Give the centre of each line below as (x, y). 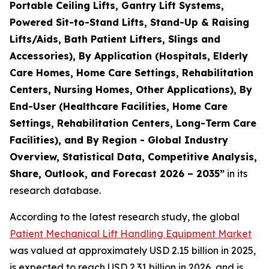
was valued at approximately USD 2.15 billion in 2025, (133, 250)
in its (236, 174)
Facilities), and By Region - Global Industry (119, 140)
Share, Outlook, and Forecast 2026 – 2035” (117, 174)
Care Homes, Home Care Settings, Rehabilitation (131, 73)
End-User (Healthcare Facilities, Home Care (119, 106)
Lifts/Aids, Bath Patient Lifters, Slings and (115, 39)
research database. (55, 190)
